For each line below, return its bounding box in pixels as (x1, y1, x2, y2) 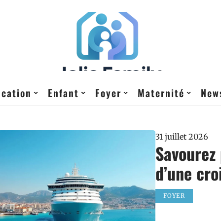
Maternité (138, 85, 184, 100)
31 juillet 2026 (155, 132, 209, 142)
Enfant (48, 85, 79, 100)
